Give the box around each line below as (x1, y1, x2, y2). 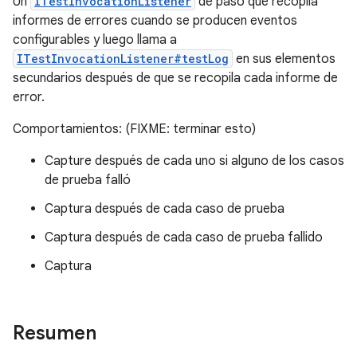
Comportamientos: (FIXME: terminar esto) (13, 121, 256, 137)
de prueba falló (45, 172, 131, 188)
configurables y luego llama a (13, 32, 177, 48)
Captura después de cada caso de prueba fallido (45, 229, 323, 245)
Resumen (13, 321, 101, 345)
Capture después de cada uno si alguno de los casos (45, 153, 344, 169)
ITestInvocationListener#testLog (17, 51, 229, 66)
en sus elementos (233, 51, 335, 67)
